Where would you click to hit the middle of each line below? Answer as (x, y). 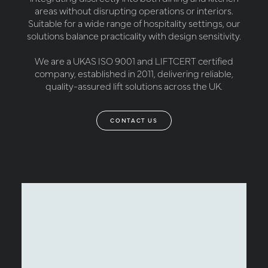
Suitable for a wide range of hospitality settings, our (134, 23)
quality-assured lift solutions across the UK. (134, 86)
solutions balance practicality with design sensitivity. (134, 35)
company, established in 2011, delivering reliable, (134, 73)
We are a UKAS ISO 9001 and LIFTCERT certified (134, 60)
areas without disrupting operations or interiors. (134, 10)
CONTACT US (134, 120)
